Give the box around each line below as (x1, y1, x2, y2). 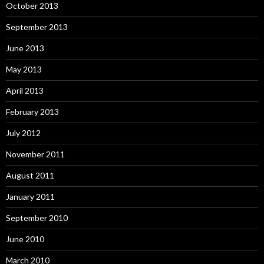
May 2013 (6, 64, 42, 74)
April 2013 (6, 85, 44, 95)
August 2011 (6, 170, 54, 180)
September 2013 (6, 21, 68, 32)
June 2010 (6, 233, 44, 244)
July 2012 (6, 127, 41, 138)
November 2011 (6, 148, 65, 159)
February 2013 (6, 106, 59, 117)
